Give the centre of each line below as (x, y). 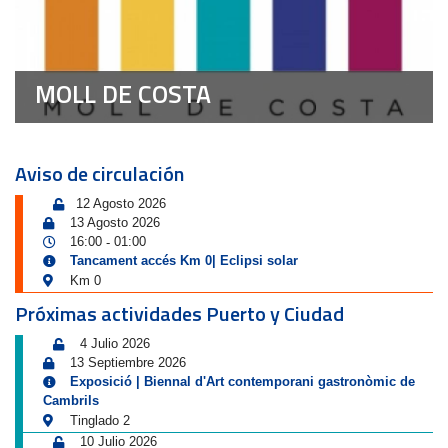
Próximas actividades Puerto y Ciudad (179, 313)
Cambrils (71, 400)
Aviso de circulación (99, 173)
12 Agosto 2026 (121, 203)
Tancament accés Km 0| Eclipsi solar (184, 260)
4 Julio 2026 (115, 343)
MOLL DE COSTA (123, 94)
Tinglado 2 (98, 420)
